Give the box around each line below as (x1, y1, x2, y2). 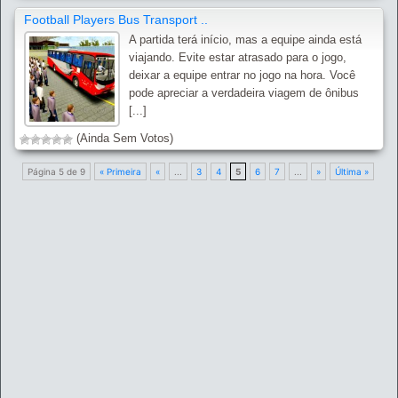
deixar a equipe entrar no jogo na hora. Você (129, 68, 356, 83)
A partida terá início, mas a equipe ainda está (129, 33, 362, 47)
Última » (334, 166, 369, 178)
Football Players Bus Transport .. (24, 12, 208, 28)
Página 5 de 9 (27, 166, 85, 178)
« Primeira (99, 166, 141, 178)
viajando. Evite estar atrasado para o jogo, (129, 51, 347, 65)
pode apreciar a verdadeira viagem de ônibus (129, 86, 360, 100)
